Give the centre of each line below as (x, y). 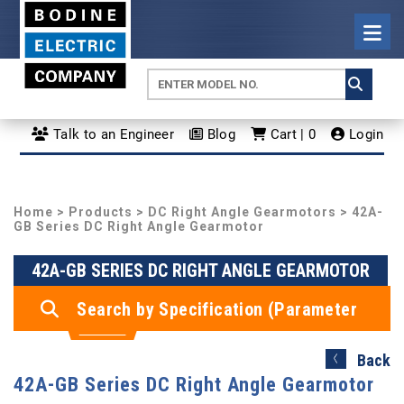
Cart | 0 (291, 134)
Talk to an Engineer (112, 134)
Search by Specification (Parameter (217, 309)
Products (101, 212)
